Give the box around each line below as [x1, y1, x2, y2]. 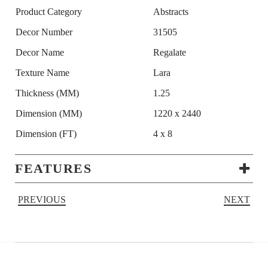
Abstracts [153, 7, 188, 17]
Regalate [153, 47, 186, 58]
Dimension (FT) [16, 129, 77, 139]
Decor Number [16, 27, 72, 38]
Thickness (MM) [16, 88, 79, 99]
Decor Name [16, 47, 64, 58]
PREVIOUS [18, 194, 66, 205]
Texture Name [16, 68, 69, 78]
